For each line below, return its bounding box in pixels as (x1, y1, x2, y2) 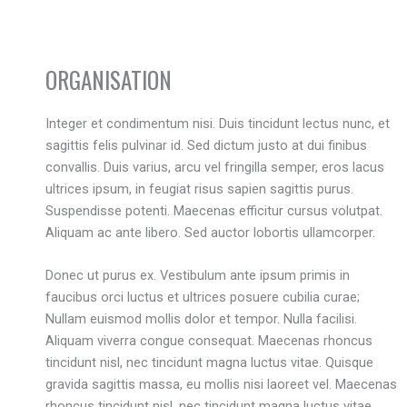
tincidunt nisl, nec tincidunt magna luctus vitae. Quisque (45, 354, 373, 372)
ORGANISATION (45, 62, 172, 96)
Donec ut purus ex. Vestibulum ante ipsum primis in (45, 267, 350, 284)
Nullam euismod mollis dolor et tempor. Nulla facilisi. (45, 311, 357, 328)
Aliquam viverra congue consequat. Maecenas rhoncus (45, 333, 372, 350)
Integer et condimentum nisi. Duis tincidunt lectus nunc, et (45, 114, 390, 132)
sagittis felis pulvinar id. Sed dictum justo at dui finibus (45, 136, 367, 154)
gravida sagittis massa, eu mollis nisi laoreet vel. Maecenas (45, 376, 397, 393)
